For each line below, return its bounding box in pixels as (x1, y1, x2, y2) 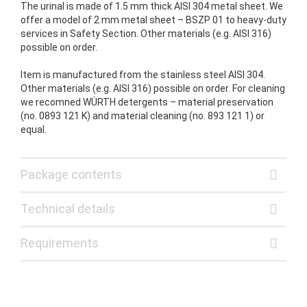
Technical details (21, 201, 115, 217)
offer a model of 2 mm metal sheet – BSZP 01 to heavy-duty (21, 14, 286, 26)
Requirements (21, 236, 99, 251)
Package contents (21, 167, 122, 182)
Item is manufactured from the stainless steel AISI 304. (21, 69, 265, 81)
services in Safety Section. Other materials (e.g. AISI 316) (21, 28, 271, 40)
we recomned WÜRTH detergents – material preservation (21, 97, 273, 108)
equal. (21, 124, 47, 136)
